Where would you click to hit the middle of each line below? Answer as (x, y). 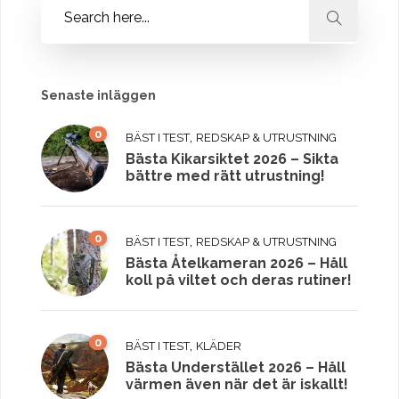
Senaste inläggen (98, 96)
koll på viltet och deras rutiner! (239, 281)
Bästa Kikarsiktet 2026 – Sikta (232, 159)
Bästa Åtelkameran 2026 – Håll (236, 264)
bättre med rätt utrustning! (225, 176)
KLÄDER (219, 346)
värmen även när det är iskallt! (237, 385)
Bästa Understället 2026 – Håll (236, 368)
